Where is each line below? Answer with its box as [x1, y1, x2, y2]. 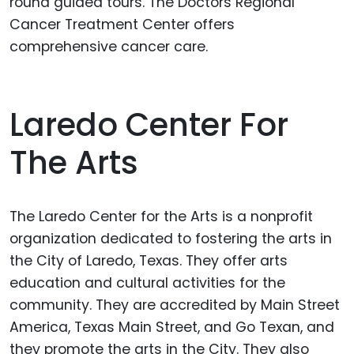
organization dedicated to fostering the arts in [9, 228, 332, 248]
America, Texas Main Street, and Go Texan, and [9, 317, 334, 337]
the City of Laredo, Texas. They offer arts [9, 250, 288, 270]
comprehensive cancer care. [9, 36, 208, 56]
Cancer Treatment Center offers [9, 14, 235, 34]
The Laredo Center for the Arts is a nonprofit [9, 206, 313, 226]
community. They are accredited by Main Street [9, 295, 340, 314]
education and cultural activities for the [9, 273, 285, 292]
